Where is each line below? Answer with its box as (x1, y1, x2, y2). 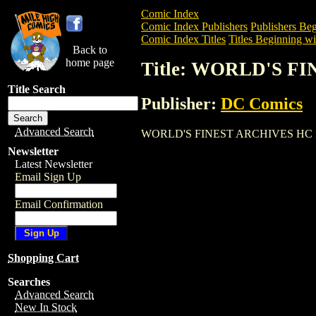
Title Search (8, 83, 66, 95)
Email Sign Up (15, 171, 81, 183)
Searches (8, 276, 50, 288)
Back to (73, 44, 107, 56)
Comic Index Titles (141, 33, 226, 45)
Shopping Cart (8, 252, 79, 264)
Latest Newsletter (15, 158, 92, 170)
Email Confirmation (15, 198, 103, 210)
